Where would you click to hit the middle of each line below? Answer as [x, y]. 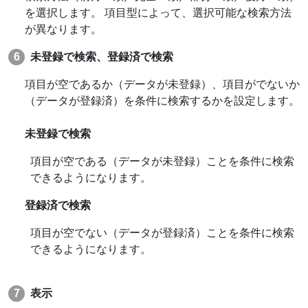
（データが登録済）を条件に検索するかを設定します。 [162, 100]
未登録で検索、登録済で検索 [102, 56]
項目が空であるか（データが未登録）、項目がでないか [162, 84]
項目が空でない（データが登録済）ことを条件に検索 [162, 232]
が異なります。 [63, 29]
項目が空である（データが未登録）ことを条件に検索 [162, 161]
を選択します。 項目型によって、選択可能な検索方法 [158, 12]
